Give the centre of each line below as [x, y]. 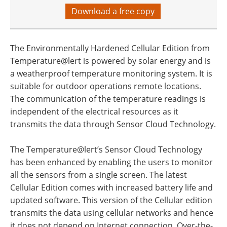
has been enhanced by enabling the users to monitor [111, 162]
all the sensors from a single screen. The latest [99, 175]
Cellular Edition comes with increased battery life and [111, 187]
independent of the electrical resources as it [94, 111]
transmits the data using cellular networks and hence [112, 213]
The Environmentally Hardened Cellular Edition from [110, 48]
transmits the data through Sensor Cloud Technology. [113, 124]
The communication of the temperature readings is [108, 99]
